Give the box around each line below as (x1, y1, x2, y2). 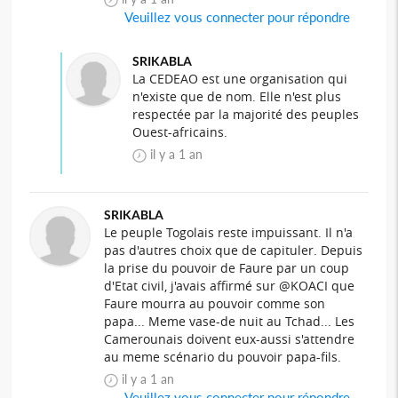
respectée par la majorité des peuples (131, 106, 359, 123)
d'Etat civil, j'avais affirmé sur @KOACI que (104, 277, 355, 295)
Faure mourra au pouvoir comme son (104, 295, 326, 313)
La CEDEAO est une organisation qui (131, 70, 347, 88)
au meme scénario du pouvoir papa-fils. (104, 348, 342, 366)
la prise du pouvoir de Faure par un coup (104, 259, 350, 277)
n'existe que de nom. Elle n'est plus (131, 88, 341, 106)
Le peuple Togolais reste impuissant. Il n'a (104, 224, 354, 242)
